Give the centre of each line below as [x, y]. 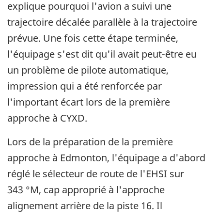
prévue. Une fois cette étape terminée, [93, 38]
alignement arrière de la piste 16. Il [85, 206]
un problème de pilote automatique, [88, 70]
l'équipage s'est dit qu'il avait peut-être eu [102, 54]
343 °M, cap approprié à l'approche [86, 190]
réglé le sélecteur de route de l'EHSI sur [96, 174]
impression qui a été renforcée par [85, 86]
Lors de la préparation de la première [90, 142]
